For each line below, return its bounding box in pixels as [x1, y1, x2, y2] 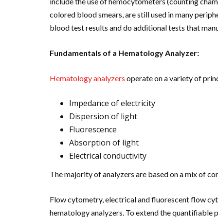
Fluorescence [69, 124, 117, 135]
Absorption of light [69, 137, 139, 148]
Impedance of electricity [69, 97, 155, 109]
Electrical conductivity [69, 150, 146, 161]
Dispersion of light [69, 110, 137, 122]
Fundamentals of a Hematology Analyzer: [50, 48, 199, 57]
